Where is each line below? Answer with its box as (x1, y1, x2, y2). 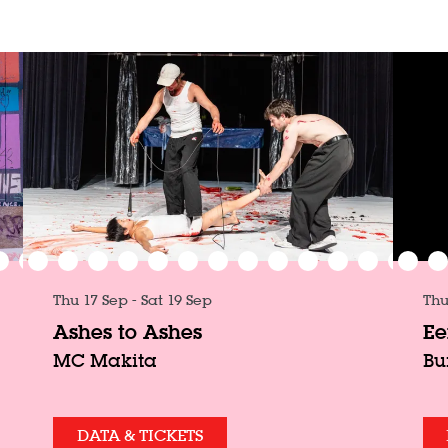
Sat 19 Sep (141, 291, 213, 310)
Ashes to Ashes (53, 319, 203, 345)
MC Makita (53, 349, 158, 373)
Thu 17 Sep (53, 291, 133, 310)
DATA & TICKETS (76, 425, 204, 446)
